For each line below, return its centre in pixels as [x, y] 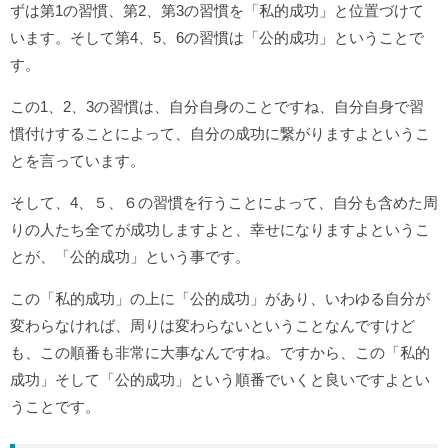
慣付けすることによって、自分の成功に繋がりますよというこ [220, 133]
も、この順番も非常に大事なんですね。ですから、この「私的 [220, 352]
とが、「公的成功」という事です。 [130, 256]
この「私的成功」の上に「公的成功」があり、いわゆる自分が [220, 298]
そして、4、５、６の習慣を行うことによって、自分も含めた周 [224, 202]
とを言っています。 [77, 160]
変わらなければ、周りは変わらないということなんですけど [212, 325]
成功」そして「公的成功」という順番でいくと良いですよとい [220, 379]
